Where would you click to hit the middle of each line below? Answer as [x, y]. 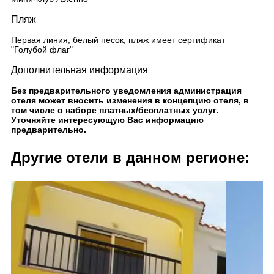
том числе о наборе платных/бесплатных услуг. [115, 110]
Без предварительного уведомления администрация [126, 91]
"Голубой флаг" [42, 50]
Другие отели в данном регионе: [130, 157]
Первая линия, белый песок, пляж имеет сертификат [118, 40]
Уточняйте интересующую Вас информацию [107, 120]
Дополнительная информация [80, 70]
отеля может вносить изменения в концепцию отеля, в [130, 100]
